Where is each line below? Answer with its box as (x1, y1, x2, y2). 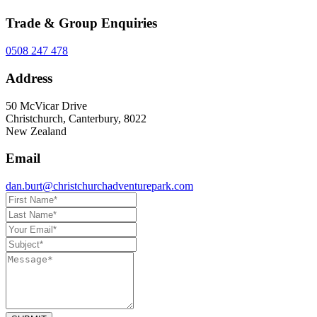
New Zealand (6, 125, 67, 137)
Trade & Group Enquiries (6, 16, 157, 31)
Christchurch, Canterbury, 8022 (6, 112, 146, 125)
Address (6, 70, 52, 86)
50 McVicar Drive (6, 99, 87, 112)
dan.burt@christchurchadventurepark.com (6, 180, 193, 192)
